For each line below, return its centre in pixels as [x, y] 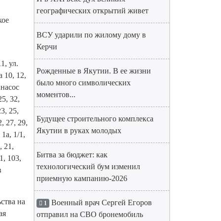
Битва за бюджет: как [72, 155]
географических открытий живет [92, 11]
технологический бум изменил [88, 166]
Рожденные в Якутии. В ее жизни [94, 71]
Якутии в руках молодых [79, 130]
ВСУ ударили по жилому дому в [91, 35]
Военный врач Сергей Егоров [100, 203]
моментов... [56, 94]
